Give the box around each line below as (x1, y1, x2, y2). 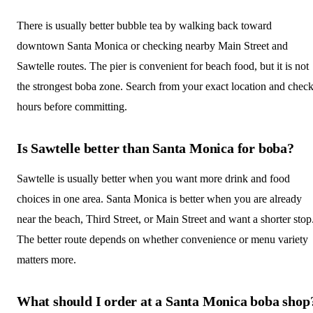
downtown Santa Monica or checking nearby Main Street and (17, 39, 288, 52)
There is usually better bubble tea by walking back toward (17, 19, 272, 31)
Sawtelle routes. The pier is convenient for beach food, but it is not (17, 59, 309, 72)
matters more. (17, 253, 76, 265)
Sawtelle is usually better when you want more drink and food (17, 172, 290, 184)
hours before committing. (17, 100, 127, 112)
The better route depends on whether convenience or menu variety (17, 233, 308, 245)
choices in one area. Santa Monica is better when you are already (17, 192, 302, 205)
